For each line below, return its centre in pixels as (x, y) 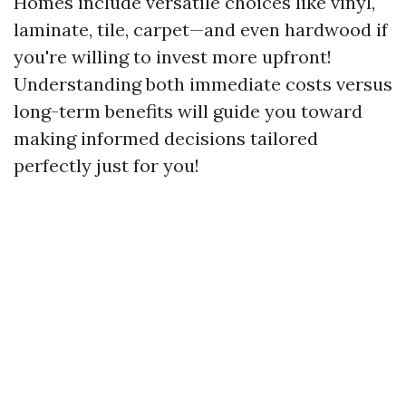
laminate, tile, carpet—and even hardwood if (201, 29)
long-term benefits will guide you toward (188, 111)
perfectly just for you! (106, 165)
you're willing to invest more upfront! (173, 57)
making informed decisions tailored (166, 138)
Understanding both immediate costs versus (203, 84)
